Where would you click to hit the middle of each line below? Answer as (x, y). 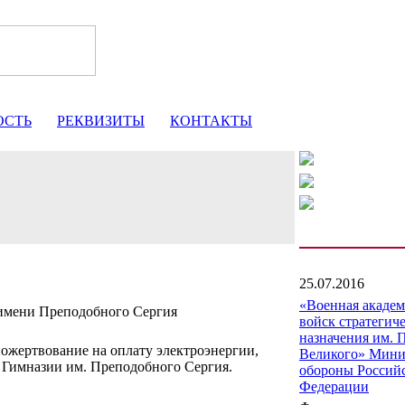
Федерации (334, 386)
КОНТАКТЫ (211, 121)
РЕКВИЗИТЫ (101, 121)
